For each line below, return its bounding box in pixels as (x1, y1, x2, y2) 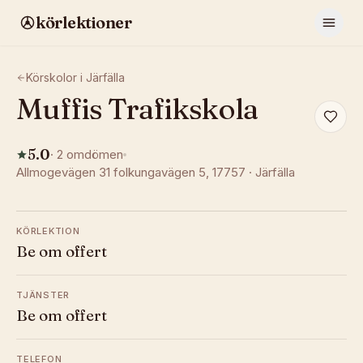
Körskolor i (26, 70, 86, 84)
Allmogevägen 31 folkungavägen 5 (16, 164, 206, 180)
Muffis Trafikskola (16, 91, 258, 126)
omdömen (63, 147, 123, 162)
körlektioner (36, 12, 131, 32)
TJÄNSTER (16, 289, 70, 301)
